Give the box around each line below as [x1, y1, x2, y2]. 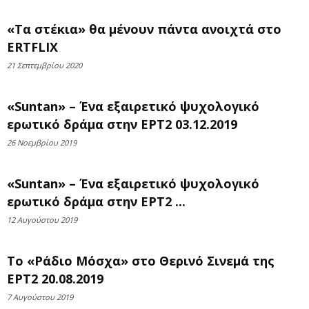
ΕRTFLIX [7, 39, 58, 55]
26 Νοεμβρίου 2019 [7, 137, 77, 148]
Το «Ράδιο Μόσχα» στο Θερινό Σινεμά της [7, 252, 275, 269]
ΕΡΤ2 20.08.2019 [7, 270, 103, 287]
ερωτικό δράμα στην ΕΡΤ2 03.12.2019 [7, 116, 237, 132]
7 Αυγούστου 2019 [7, 292, 73, 302]
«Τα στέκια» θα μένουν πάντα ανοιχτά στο [7, 21, 281, 37]
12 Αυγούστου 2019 [7, 215, 77, 225]
